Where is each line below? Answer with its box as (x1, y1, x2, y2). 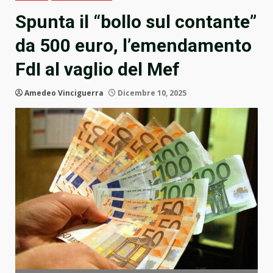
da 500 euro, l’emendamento (15, 35, 252, 57)
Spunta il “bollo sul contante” (15, 11, 257, 33)
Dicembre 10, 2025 (116, 88, 186, 99)
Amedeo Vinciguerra (24, 88, 104, 99)
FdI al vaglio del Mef (15, 58, 180, 80)
